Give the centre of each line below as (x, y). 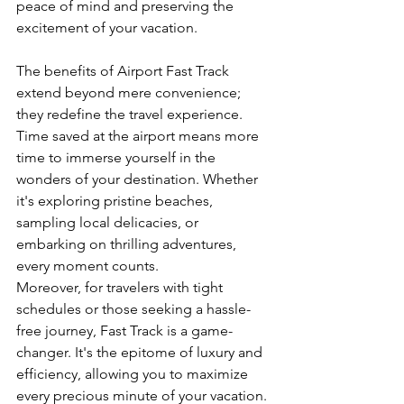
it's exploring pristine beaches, (116, 200)
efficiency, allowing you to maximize (134, 373)
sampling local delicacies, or (109, 222)
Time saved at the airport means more (139, 135)
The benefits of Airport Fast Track (124, 70)
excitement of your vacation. (107, 27)
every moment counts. (87, 265)
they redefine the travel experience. (131, 114)
